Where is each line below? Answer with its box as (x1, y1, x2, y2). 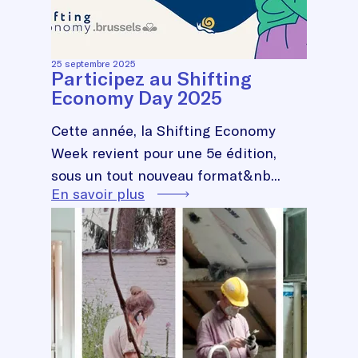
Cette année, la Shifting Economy (51, 121, 276, 140)
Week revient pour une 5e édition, (51, 143, 276, 162)
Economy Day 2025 (51, 85, 222, 109)
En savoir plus (51, 184, 145, 203)
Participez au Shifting (51, 66, 252, 90)
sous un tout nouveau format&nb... (51, 165, 280, 185)
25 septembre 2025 (51, 57, 136, 70)
